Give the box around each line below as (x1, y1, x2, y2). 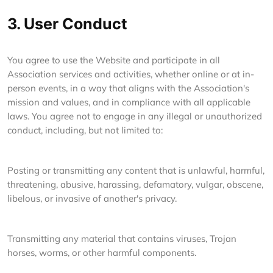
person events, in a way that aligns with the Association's (7, 82, 249, 94)
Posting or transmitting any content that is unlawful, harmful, (7, 165, 264, 176)
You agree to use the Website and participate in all (7, 54, 220, 66)
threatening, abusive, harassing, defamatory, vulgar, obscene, (7, 179, 263, 190)
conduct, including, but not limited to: (7, 124, 163, 136)
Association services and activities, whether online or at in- (7, 68, 254, 80)
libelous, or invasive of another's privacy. (7, 193, 177, 204)
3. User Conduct (7, 15, 127, 33)
